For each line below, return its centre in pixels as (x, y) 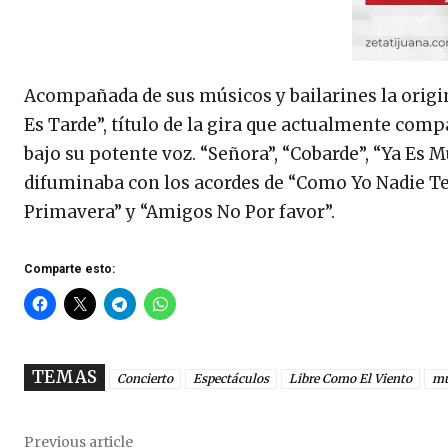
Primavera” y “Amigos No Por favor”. (179, 212)
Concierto (145, 379)
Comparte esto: (69, 269)
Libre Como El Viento (350, 379)
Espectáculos (231, 379)
